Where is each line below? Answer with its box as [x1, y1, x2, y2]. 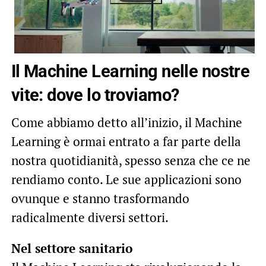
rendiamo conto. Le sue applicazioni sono [11, 171, 242, 188]
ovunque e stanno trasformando [11, 190, 189, 207]
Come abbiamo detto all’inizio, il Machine [11, 114, 242, 131]
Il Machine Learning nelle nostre [11, 61, 250, 82]
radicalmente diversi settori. [11, 209, 169, 226]
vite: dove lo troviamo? [11, 85, 179, 106]
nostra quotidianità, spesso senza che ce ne [11, 152, 251, 169]
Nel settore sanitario [11, 240, 132, 257]
